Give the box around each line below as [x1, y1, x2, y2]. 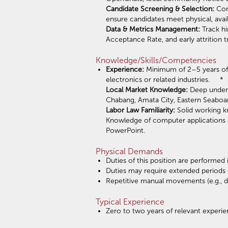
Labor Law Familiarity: [106, 105, 175, 115]
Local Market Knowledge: [106, 85, 188, 94]
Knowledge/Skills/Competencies [96, 55, 216, 65]
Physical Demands [96, 146, 163, 156]
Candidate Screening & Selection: [106, 4, 214, 13]
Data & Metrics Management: [106, 24, 200, 34]
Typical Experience [96, 196, 164, 207]
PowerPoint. [106, 126, 145, 135]
